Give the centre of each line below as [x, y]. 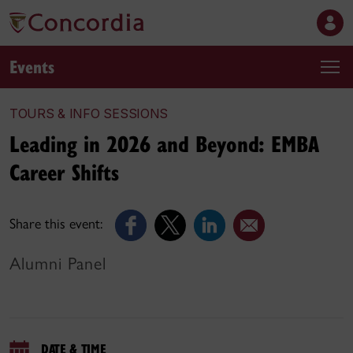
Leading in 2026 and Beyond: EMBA [164, 143]
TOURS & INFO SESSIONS [89, 113]
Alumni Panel [58, 264]
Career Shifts [64, 171]
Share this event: [56, 224]
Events [32, 66]
